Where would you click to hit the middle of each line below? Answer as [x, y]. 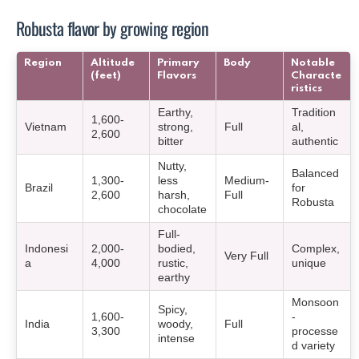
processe [315, 331]
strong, [176, 127]
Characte [316, 76]
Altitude [113, 63]
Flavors [177, 76]
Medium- [247, 181]
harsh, [174, 195]
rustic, [173, 263]
